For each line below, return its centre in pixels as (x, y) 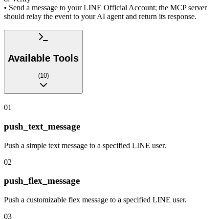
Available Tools (43, 58)
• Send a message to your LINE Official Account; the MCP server (105, 7)
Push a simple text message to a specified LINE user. (85, 145)
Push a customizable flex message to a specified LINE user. (95, 200)
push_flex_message (42, 181)
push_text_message (42, 126)
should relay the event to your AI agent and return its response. (100, 16)
